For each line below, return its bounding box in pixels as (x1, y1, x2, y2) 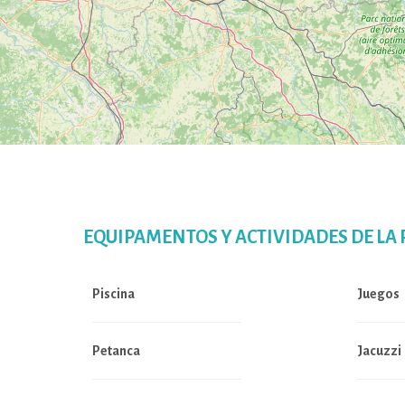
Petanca (92, 344, 140, 358)
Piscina (92, 287, 135, 301)
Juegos (356, 287, 400, 301)
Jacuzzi (356, 344, 401, 358)
